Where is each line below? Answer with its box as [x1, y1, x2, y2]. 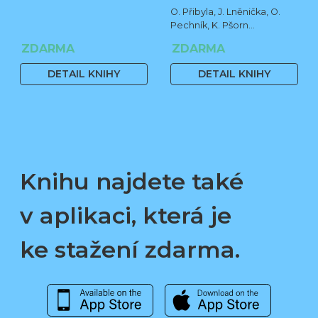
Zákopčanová [170, 33, 234, 44]
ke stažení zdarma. [20, 235, 240, 263]
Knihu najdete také [20, 167, 243, 195]
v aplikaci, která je [20, 201, 231, 229]
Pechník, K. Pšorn [170, 19, 248, 31]
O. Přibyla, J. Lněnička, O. [170, 6, 280, 17]
